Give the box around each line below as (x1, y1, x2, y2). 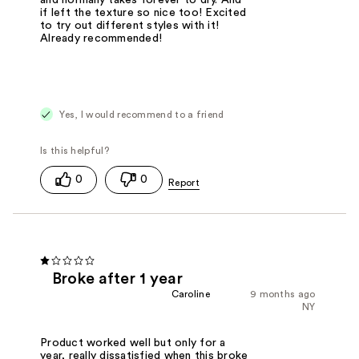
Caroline (171, 288, 210, 299)
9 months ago (249, 288, 316, 299)
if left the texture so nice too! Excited (40, 6, 247, 18)
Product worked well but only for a (40, 337, 226, 349)
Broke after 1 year (52, 270, 183, 287)
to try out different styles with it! (40, 19, 220, 31)
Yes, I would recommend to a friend (57, 109, 224, 119)
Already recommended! (40, 32, 163, 44)
